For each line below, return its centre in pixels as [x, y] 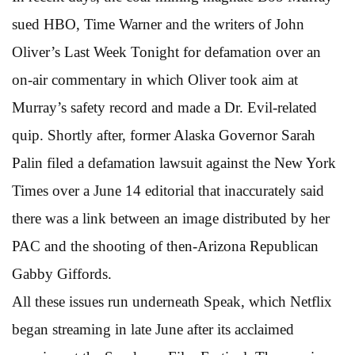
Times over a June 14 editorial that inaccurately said [168, 190]
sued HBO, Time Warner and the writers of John [158, 24]
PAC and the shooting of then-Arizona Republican [165, 246]
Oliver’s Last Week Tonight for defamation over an [166, 52]
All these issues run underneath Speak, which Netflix [172, 301]
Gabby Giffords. [62, 273]
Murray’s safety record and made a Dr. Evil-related [164, 107]
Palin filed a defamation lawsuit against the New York [174, 162]
